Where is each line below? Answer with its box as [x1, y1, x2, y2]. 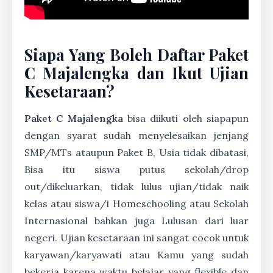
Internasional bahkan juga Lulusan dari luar [24, 214, 249, 227]
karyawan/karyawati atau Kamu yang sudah [24, 249, 249, 261]
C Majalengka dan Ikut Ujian [24, 62, 249, 83]
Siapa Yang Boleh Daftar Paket [24, 44, 249, 65]
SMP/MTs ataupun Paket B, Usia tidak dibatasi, [24, 146, 249, 158]
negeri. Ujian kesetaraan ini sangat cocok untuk [24, 232, 249, 244]
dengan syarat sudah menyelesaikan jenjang [24, 129, 249, 141]
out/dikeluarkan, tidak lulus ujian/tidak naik [24, 180, 249, 193]
